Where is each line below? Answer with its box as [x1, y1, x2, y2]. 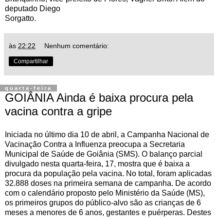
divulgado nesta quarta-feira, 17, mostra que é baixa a [5, 160, 190, 168]
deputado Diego [5, 4, 60, 13]
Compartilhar [14, 58, 48, 65]
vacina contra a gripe [5, 105, 112, 118]
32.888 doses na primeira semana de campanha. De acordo [5, 179, 211, 188]
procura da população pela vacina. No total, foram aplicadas [5, 169, 212, 178]
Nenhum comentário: [44, 42, 109, 50]
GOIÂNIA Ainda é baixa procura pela [5, 91, 193, 105]
